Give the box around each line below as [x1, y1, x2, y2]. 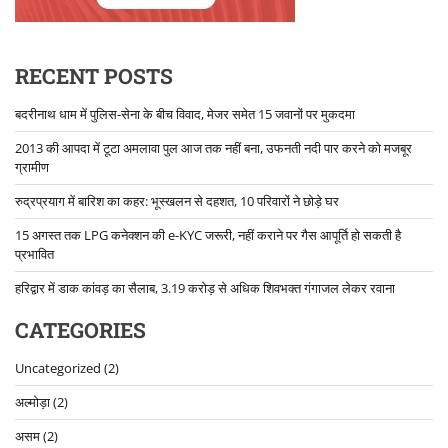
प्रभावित [15, 244, 54, 263]
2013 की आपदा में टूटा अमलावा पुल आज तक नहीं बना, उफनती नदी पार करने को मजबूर [15, 138, 412, 157]
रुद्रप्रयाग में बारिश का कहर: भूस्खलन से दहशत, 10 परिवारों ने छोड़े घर [15, 191, 339, 210]
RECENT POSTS [15, 61, 173, 90]
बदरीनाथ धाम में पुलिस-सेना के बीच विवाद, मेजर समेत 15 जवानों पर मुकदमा [15, 104, 355, 123]
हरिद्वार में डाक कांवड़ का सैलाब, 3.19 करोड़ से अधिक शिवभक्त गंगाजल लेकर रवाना [15, 278, 395, 297]
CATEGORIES [15, 315, 146, 344]
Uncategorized [15, 358, 101, 377]
